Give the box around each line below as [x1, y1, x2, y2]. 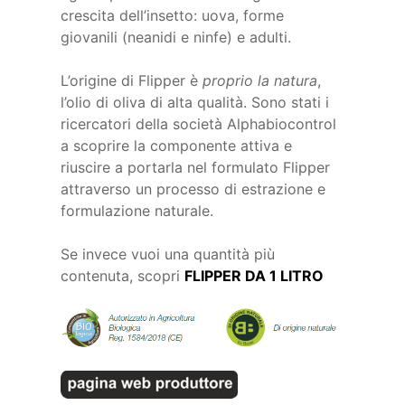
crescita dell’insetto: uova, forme [61, 5, 285, 24]
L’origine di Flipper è [61, 71, 203, 89]
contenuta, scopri [61, 266, 185, 285]
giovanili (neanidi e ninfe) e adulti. [61, 27, 292, 46]
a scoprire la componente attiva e [61, 136, 293, 155]
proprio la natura [202, 71, 318, 89]
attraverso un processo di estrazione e [61, 179, 326, 198]
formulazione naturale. [61, 201, 214, 220]
